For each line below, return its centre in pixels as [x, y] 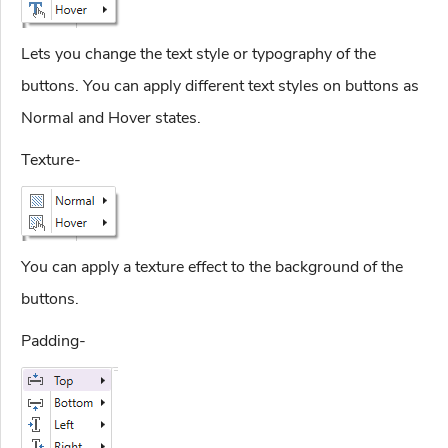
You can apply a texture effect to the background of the [212, 267]
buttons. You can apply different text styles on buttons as [220, 86]
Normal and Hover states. [111, 118]
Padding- [53, 341]
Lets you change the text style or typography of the [198, 54]
